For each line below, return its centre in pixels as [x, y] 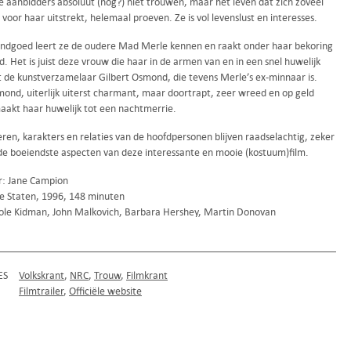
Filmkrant [147, 275]
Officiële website [105, 291]
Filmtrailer [41, 291]
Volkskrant [42, 275]
